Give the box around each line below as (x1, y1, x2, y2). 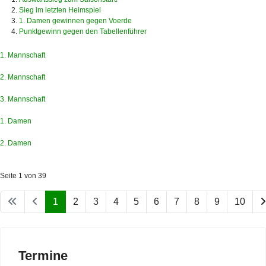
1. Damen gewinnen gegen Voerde (19, 16, 132, 25)
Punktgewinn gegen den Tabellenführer (19, 27, 147, 36)
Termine (18, 248, 68, 263)
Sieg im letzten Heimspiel (19, 5, 101, 14)
